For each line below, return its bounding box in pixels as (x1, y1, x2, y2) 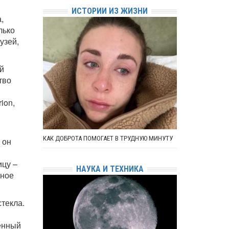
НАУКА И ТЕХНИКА (76, 164, 144, 174)
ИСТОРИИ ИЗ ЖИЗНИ (72, 6, 148, 16)
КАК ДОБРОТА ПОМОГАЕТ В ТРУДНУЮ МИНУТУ (42, 134, 173, 142)
